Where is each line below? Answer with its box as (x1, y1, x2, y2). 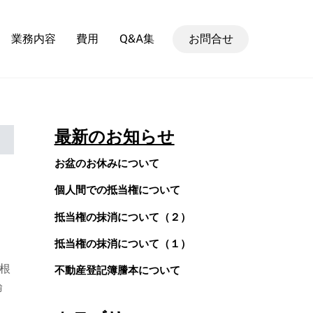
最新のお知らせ (54, 126, 175, 147)
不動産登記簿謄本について (54, 264, 180, 277)
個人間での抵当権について (54, 184, 180, 197)
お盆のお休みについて (54, 157, 159, 170)
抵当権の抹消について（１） (54, 237, 191, 250)
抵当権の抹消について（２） (54, 210, 191, 224)
